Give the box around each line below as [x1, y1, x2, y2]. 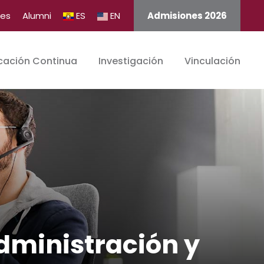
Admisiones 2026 [147, 9, 227, 22]
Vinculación [184, 54, 240, 68]
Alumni [22, 9, 51, 22]
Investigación [98, 54, 163, 68]
